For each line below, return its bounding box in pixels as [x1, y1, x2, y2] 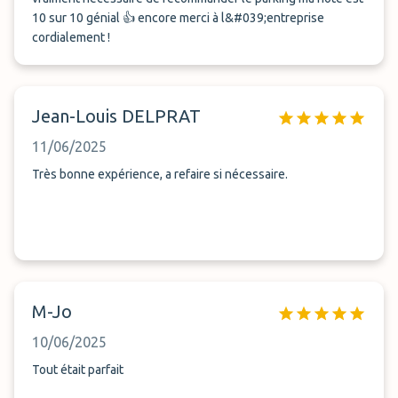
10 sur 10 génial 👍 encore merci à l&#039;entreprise [32, 11, 324, 25]
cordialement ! [32, 30, 110, 44]
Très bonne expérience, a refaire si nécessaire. [32, 167, 288, 181]
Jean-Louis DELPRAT [32, 106, 201, 126]
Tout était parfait [32, 362, 123, 377]
